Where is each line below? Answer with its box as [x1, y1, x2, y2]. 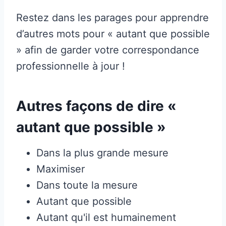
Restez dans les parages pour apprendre [16, 11, 209, 24]
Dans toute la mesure [36, 179, 138, 191]
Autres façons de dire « [16, 97, 177, 115]
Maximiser [36, 162, 85, 175]
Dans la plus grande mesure [36, 146, 168, 159]
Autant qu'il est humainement [36, 211, 176, 223]
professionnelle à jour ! [16, 60, 125, 72]
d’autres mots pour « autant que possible [16, 27, 210, 40]
